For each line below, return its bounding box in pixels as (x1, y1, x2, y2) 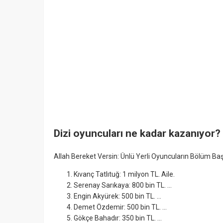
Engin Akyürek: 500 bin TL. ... (74, 192, 161, 200)
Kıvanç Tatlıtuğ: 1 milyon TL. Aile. (74, 170, 175, 178)
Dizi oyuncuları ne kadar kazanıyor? (54, 127, 221, 140)
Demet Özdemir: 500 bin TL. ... (74, 203, 167, 211)
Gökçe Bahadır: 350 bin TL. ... (74, 214, 162, 222)
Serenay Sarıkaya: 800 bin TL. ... (74, 181, 172, 189)
